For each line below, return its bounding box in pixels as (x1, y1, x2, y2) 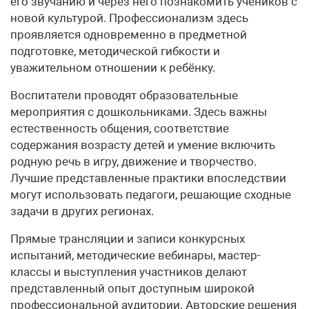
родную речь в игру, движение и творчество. (10, 154, 257, 169)
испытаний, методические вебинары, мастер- (10, 248, 261, 263)
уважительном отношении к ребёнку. (10, 61, 215, 75)
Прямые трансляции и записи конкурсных (10, 232, 245, 246)
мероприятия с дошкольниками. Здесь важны (10, 105, 267, 119)
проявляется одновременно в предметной (10, 28, 247, 42)
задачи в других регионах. (10, 204, 154, 219)
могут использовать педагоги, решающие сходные (10, 188, 291, 202)
